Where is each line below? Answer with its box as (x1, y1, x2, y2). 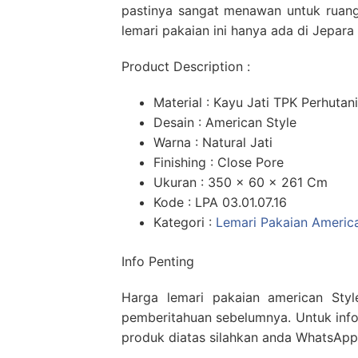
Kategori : (153, 214, 216, 231)
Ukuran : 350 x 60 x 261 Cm (153, 174, 328, 191)
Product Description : (121, 58, 250, 75)
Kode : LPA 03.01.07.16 (153, 194, 287, 211)
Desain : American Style (153, 114, 296, 131)
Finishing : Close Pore (153, 154, 284, 171)
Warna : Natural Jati (153, 134, 272, 151)
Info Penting (121, 253, 194, 270)
